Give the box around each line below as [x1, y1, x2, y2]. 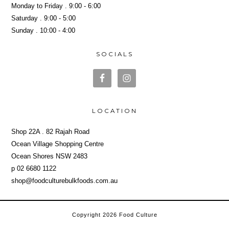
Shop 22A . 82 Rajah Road [11, 127, 90, 135]
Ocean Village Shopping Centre [11, 140, 104, 148]
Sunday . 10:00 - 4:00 [11, 26, 76, 34]
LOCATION [91, 107, 138, 114]
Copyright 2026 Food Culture [72, 211, 157, 218]
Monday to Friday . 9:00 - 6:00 [11, 2, 101, 10]
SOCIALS [96, 50, 133, 58]
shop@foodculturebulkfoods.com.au [11, 176, 118, 185]
